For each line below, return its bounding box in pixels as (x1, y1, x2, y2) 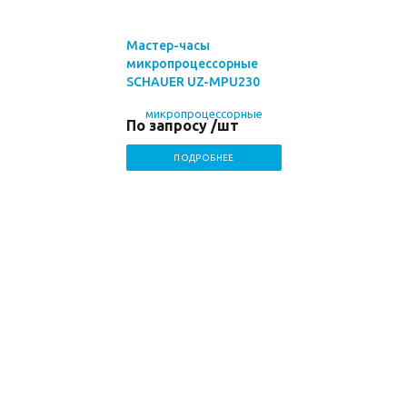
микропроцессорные (126, 56, 258, 71)
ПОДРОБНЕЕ (174, 153, 234, 163)
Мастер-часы (126, 38, 210, 53)
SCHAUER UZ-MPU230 (126, 74, 260, 89)
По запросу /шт (126, 117, 239, 134)
